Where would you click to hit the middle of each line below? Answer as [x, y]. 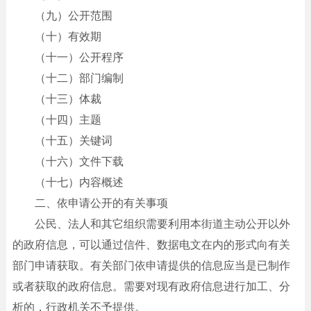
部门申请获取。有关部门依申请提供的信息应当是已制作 [151, 265]
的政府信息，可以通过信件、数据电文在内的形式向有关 [151, 244]
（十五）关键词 [73, 140]
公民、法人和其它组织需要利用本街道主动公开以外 [162, 224]
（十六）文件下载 [79, 161]
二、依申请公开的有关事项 [101, 203]
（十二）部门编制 [79, 78]
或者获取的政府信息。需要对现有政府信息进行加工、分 [151, 286]
